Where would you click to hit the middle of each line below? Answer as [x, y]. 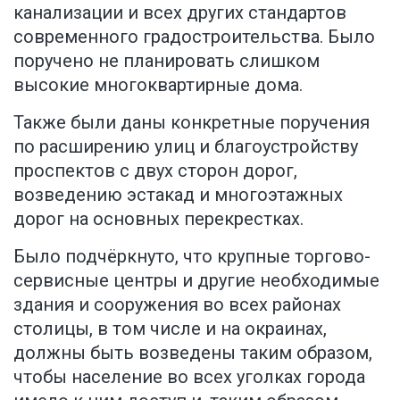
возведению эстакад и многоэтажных [178, 194]
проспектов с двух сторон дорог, [155, 170]
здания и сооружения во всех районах [177, 304]
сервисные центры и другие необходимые [196, 280]
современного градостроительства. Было [194, 36]
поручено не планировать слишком [167, 60]
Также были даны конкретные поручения [192, 122]
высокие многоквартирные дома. [158, 84]
